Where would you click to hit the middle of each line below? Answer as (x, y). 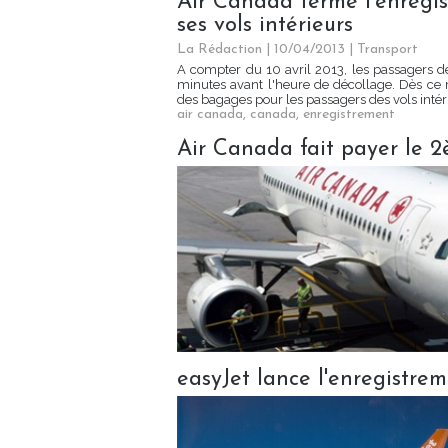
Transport (387, 50)
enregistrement (349, 115)
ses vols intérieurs (265, 26)
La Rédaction (219, 50)
